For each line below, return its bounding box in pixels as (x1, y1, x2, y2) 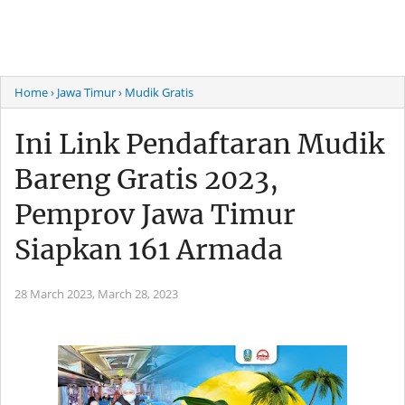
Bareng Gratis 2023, (14, 162, 278, 196)
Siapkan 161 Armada (14, 232, 283, 267)
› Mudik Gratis (118, 84, 193, 100)
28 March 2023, (14, 286, 98, 302)
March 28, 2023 (98, 286, 178, 302)
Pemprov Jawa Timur (14, 197, 296, 231)
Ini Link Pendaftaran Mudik (14, 127, 384, 161)
